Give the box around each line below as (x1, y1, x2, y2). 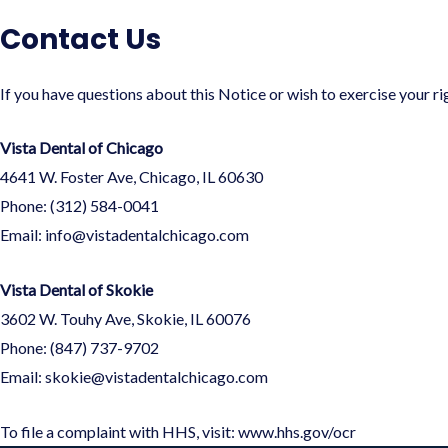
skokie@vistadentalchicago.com (45, 367, 268, 387)
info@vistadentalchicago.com (45, 225, 249, 245)
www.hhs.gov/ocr (238, 421, 356, 441)
